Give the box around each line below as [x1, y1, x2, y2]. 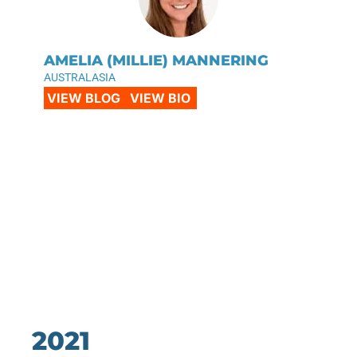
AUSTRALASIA [44, 70, 116, 84]
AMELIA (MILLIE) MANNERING [44, 51, 269, 69]
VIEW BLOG [47, 89, 120, 106]
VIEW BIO [130, 89, 190, 106]
